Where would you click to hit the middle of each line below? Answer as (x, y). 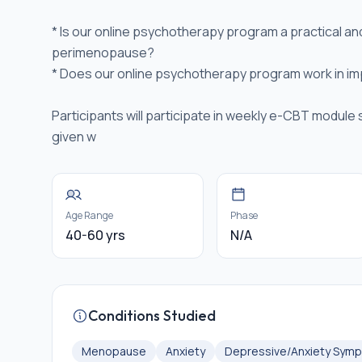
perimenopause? (103, 53)
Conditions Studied (152, 316)
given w (74, 137)
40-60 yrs (95, 235)
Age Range (89, 215)
